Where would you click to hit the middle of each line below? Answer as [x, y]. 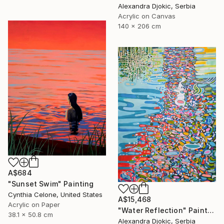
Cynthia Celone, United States [55, 194]
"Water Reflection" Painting [210, 210]
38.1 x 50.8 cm [30, 214]
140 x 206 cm [139, 26]
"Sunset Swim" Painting [51, 183]
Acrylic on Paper [34, 204]
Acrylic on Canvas [147, 16]
